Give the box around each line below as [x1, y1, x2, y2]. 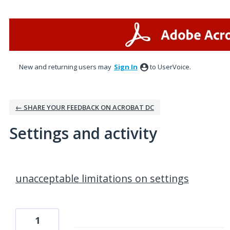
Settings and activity [9, 123, 157, 144]
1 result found [6, 160, 60, 171]
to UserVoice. [150, 62, 191, 71]
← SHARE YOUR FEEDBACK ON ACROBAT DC [15, 103, 154, 112]
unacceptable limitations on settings [15, 171, 189, 185]
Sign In [114, 62, 138, 71]
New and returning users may [19, 62, 113, 71]
